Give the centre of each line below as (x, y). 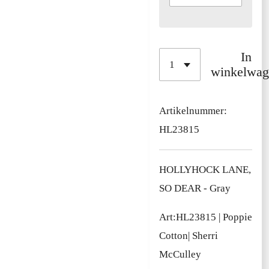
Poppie (237, 217)
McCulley (180, 255)
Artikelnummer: (193, 111)
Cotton (174, 236)
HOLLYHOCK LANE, (205, 169)
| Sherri (203, 236)
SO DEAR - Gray (195, 188)
